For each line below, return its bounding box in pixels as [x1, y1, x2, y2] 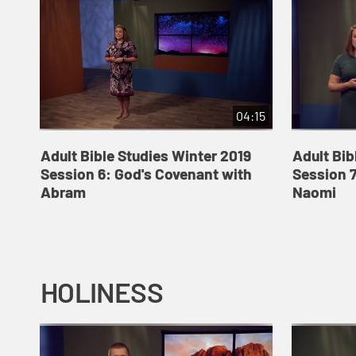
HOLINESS [41, 275, 163, 309]
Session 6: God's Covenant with [40, 164, 252, 184]
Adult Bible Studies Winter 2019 [40, 146, 251, 165]
